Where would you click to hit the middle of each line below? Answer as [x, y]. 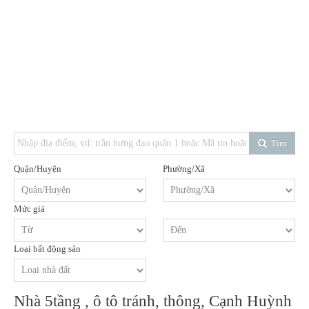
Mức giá [29, 209]
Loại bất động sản [47, 249]
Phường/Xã [184, 169]
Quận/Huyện [38, 169]
